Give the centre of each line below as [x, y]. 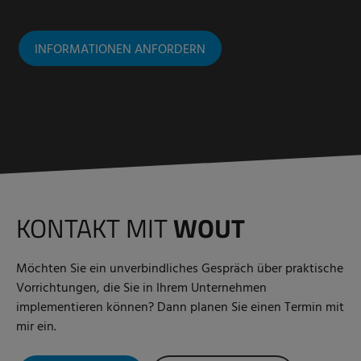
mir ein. [36, 327]
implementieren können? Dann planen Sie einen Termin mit [180, 307]
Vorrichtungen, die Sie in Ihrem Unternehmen [141, 288]
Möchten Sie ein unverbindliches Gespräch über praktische [180, 269]
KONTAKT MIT [95, 228]
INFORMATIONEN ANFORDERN [120, 50]
